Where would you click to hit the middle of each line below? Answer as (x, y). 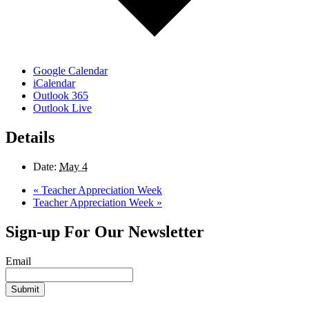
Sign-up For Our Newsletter (105, 232)
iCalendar (54, 83)
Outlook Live (62, 108)
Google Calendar (70, 71)
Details (30, 138)
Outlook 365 (61, 96)
